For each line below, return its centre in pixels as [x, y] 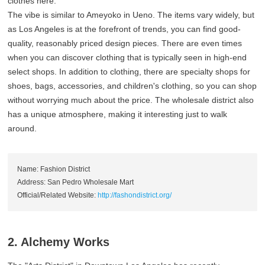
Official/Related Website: [58, 195]
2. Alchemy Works [59, 242]
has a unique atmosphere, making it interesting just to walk [118, 114]
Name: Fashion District [54, 169]
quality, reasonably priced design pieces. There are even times [125, 43]
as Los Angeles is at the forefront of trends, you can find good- [125, 29]
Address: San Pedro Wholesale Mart [76, 182]
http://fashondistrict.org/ [135, 195]
